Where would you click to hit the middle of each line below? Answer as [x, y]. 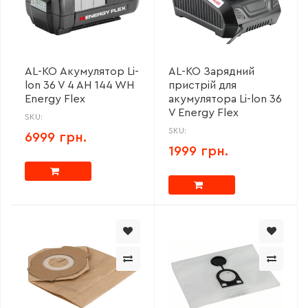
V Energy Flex [203, 112]
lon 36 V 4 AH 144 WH [80, 85]
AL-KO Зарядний [211, 71]
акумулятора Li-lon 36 [225, 99]
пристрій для [202, 85]
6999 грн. [56, 137]
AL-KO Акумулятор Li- [82, 71]
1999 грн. [198, 151]
